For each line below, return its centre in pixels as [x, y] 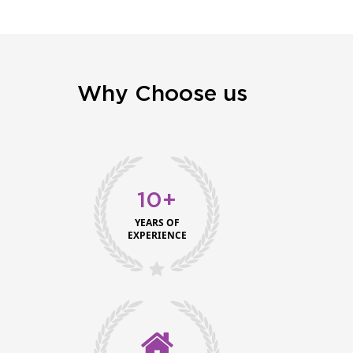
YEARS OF [157, 222]
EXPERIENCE [157, 235]
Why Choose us [162, 94]
